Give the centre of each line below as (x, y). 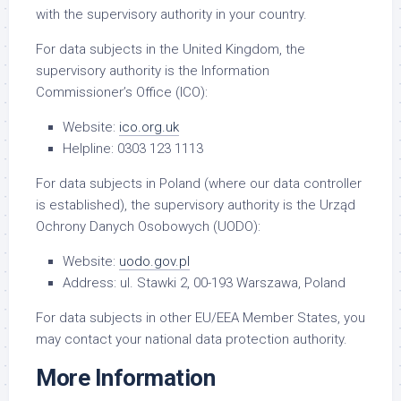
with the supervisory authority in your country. (171, 14)
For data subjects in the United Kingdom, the (171, 49)
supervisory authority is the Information (153, 71)
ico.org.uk (149, 127)
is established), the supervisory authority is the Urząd (196, 205)
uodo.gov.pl (154, 261)
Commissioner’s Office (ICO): (122, 92)
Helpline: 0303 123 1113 (133, 149)
